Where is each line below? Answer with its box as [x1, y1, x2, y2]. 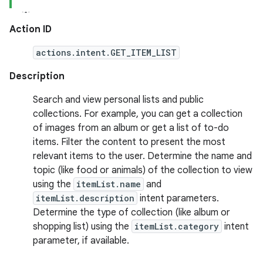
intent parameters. [137, 193, 219, 204]
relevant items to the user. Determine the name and [33, 150, 252, 162]
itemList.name [76, 178, 141, 190]
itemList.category [134, 221, 219, 232]
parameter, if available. [33, 235, 129, 247]
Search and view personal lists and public [33, 94, 204, 106]
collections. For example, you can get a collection [33, 108, 242, 120]
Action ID [9, 23, 52, 35]
